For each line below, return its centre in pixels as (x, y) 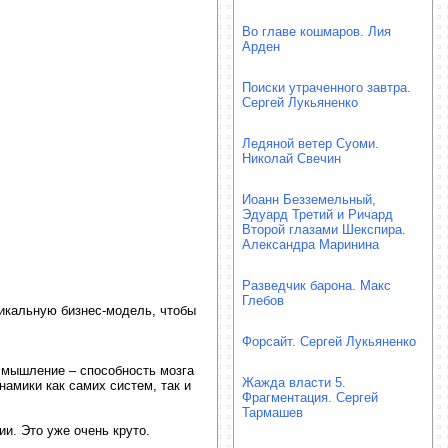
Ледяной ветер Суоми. (310, 143)
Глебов (263, 300)
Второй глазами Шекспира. (324, 229)
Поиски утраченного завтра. (326, 87)
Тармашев (272, 412)
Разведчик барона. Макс (316, 285)
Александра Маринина (310, 244)
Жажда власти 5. (294, 382)
